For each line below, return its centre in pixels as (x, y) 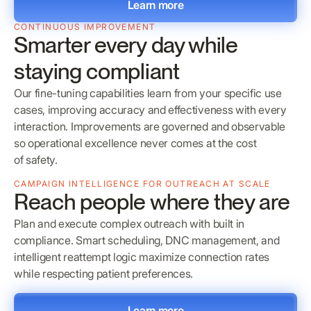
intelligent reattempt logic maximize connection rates (142, 257)
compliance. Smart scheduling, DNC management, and (147, 241)
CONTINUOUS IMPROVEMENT (85, 27)
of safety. (36, 160)
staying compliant (97, 72)
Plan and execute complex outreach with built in (129, 224)
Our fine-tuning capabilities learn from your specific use (148, 93)
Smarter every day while (126, 45)
